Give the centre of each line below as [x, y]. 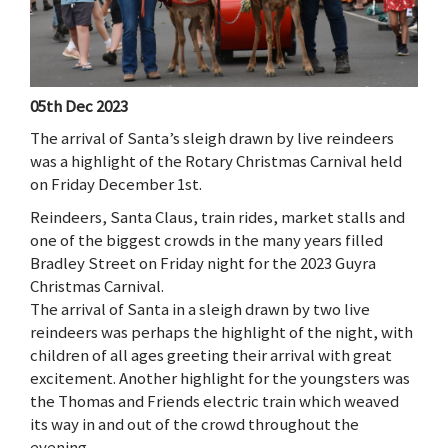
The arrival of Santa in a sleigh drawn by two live [200, 308]
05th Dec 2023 [79, 106]
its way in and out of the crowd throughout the [194, 423]
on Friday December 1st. [117, 183]
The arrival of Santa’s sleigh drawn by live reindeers [212, 137]
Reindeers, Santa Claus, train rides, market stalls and [217, 216]
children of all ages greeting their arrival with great [211, 354]
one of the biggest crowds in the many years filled [206, 239]
